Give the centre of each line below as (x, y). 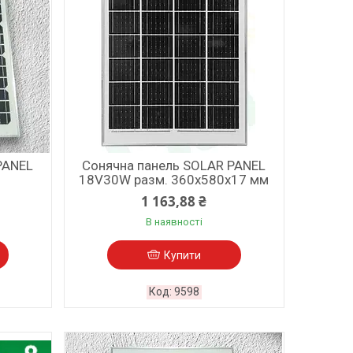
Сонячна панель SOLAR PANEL (174, 165)
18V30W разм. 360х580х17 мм (174, 179)
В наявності (174, 221)
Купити (182, 255)
